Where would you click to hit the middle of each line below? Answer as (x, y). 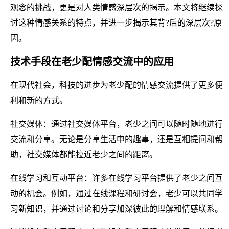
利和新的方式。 (39, 100)
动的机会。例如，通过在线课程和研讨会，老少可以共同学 (117, 193)
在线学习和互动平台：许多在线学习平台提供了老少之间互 (117, 178)
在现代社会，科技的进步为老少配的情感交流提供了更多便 (117, 85)
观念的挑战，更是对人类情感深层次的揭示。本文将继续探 (117, 7)
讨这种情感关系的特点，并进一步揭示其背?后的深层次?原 (116, 22)
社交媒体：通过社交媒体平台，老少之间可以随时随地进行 (117, 124)
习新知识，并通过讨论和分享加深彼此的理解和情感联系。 (117, 209)
